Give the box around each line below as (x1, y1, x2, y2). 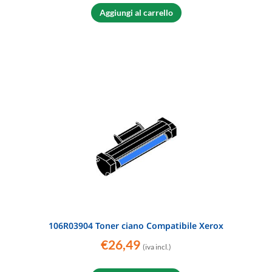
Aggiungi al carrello (99, 7, 173, 18)
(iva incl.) (143, 242, 171, 251)
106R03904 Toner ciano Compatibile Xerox (49, 219, 223, 231)
